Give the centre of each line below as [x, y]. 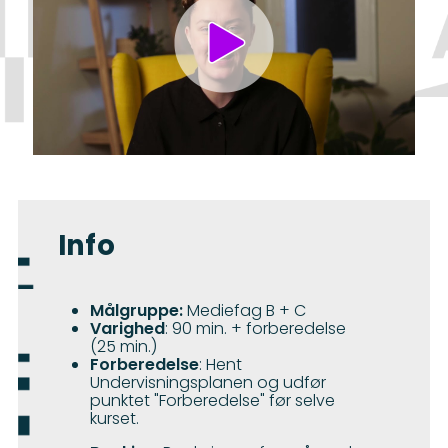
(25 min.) [123, 347]
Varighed [127, 329]
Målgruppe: [136, 311]
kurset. [114, 419]
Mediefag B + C [244, 311]
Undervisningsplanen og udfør [208, 383]
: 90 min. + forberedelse [255, 329]
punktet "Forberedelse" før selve [212, 401]
